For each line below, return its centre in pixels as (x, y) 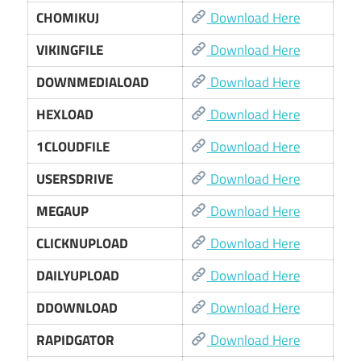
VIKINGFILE (70, 50)
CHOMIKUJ (68, 17)
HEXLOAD (65, 114)
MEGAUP (63, 211)
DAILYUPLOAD (78, 275)
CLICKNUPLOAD (83, 243)
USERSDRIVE (75, 178)
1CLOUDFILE (73, 146)
